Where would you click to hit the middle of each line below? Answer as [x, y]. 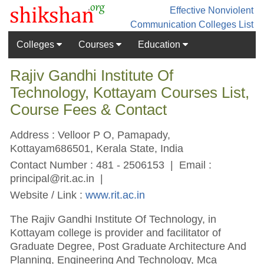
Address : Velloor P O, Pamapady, [90, 134]
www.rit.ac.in [115, 194]
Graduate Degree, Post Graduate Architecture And [128, 246]
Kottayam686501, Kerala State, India [97, 148]
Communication [163, 24]
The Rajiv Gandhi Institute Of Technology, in [113, 219]
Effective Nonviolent [211, 10]
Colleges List [226, 24]
